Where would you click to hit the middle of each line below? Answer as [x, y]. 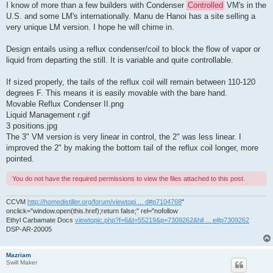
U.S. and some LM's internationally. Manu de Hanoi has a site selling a [131, 16]
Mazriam [19, 255]
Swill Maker [22, 263]
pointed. [20, 158]
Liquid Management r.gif [48, 115]
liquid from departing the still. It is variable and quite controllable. [120, 60]
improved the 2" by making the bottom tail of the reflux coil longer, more [132, 147]
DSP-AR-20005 [29, 229]
